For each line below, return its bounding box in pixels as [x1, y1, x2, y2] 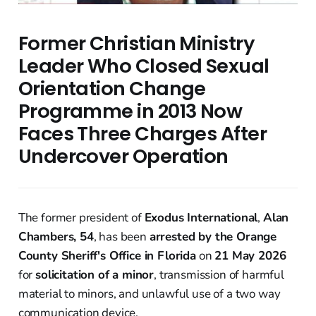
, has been [93, 229, 150, 245]
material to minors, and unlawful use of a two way [18, 286, 281, 303]
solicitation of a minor [35, 267, 154, 284]
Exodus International [144, 209, 258, 226]
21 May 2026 [214, 248, 286, 265]
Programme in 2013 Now [18, 97, 243, 126]
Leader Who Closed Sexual [18, 52, 269, 80]
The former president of [18, 209, 145, 226]
